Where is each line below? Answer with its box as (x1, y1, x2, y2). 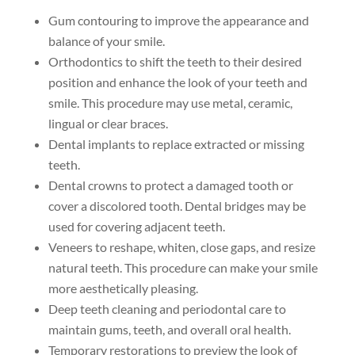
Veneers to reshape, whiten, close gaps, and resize (48, 239, 315, 254)
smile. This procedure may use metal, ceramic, (48, 94, 292, 110)
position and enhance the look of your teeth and (48, 74, 307, 90)
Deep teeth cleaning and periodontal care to (48, 300, 286, 316)
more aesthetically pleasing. (48, 280, 198, 296)
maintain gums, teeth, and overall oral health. (48, 321, 291, 337)
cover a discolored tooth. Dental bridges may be (48, 197, 306, 213)
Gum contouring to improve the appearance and (48, 12, 309, 28)
